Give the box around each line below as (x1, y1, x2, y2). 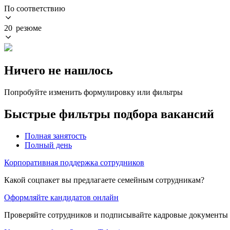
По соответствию (4, 4, 65, 13)
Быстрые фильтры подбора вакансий (4, 107, 214, 121)
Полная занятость (25, 131, 86, 140)
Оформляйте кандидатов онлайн (4, 193, 119, 202)
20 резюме (4, 23, 42, 32)
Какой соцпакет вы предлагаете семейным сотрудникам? (4, 175, 204, 184)
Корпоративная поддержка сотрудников (4, 158, 144, 167)
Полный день (25, 140, 72, 149)
